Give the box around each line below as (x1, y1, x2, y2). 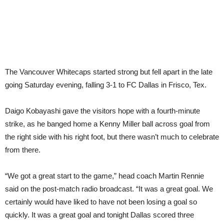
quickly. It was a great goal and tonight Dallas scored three (5, 210, 194, 219)
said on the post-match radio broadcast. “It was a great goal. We (5, 184, 213, 193)
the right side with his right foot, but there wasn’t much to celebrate (5, 132, 219, 141)
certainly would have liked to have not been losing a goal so (5, 197, 197, 206)
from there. (5, 145, 40, 154)
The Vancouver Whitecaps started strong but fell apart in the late (5, 67, 212, 76)
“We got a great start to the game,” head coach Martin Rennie (5, 171, 204, 180)
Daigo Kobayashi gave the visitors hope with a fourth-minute (5, 106, 200, 115)
